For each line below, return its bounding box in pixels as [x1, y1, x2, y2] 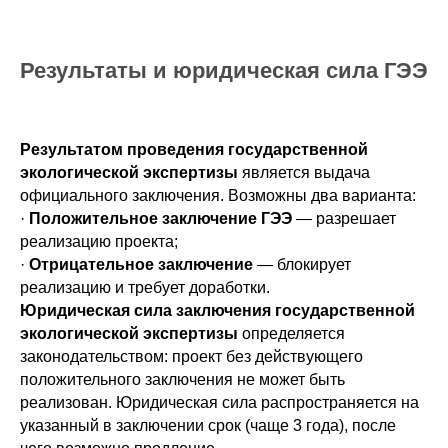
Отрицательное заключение [29, 256, 253, 273]
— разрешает [292, 210, 396, 227]
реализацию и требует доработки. [20, 279, 270, 296]
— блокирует [253, 256, 351, 273]
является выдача [238, 164, 370, 181]
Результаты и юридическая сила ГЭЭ [20, 58, 428, 83]
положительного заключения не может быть [20, 371, 345, 388]
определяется [238, 325, 345, 342]
